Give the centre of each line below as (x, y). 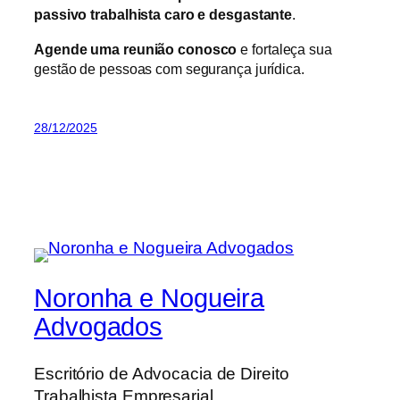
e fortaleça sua (284, 49)
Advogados (99, 327)
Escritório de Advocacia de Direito (162, 373)
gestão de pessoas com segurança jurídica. (169, 68)
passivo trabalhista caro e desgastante (163, 15)
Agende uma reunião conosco (136, 49)
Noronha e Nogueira (150, 299)
